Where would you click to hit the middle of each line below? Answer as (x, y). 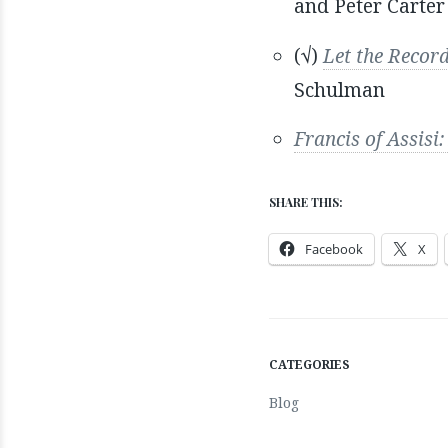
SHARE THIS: (305, 201)
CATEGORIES (309, 365)
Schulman (339, 89)
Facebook (333, 248)
